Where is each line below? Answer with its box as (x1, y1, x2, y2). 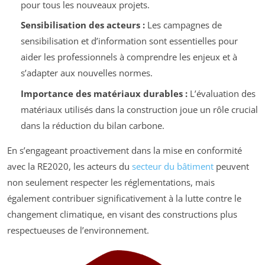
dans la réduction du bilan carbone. (20, 119, 164, 131)
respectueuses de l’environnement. (7, 224, 149, 236)
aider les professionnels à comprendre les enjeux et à (20, 51, 237, 63)
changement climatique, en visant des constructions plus (7, 208, 237, 220)
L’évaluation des (187, 87, 256, 99)
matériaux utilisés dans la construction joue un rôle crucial (20, 103, 258, 115)
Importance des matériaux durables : (20, 87, 188, 99)
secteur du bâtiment (132, 160, 214, 172)
